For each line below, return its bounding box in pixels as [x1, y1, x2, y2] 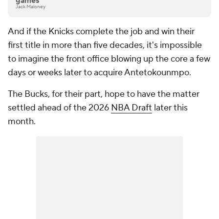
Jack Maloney [16, 3, 45, 10]
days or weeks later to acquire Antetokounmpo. [8, 67, 193, 79]
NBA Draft [111, 102, 152, 114]
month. [8, 116, 38, 128]
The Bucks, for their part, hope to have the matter [8, 88, 199, 100]
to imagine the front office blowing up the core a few [8, 53, 210, 65]
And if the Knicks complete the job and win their [8, 26, 195, 38]
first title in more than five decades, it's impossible [8, 40, 202, 51]
